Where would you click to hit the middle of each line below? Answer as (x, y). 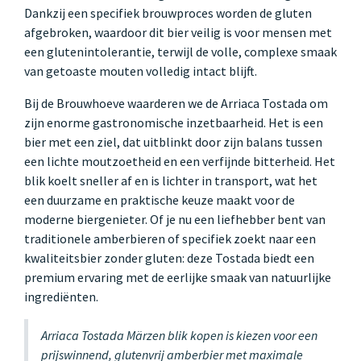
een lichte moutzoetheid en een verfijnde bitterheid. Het (180, 161)
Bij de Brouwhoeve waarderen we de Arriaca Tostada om (176, 103)
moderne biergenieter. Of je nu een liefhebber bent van (175, 219)
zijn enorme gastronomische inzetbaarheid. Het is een (174, 122)
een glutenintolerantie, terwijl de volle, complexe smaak (180, 51)
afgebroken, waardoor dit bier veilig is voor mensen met (178, 32)
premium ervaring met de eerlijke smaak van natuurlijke (178, 277)
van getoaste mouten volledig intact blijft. (141, 71)
